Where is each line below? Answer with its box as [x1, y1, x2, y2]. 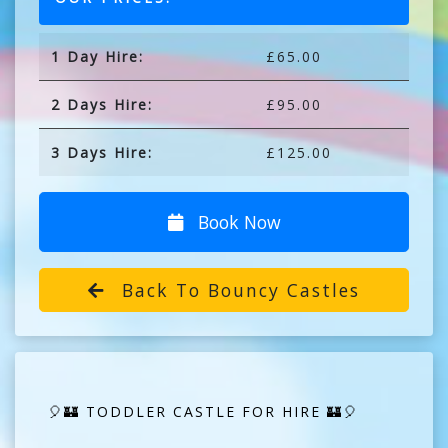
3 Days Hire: [51, 142, 153, 162]
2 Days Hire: [51, 94, 153, 114]
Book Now [192, 209, 281, 234]
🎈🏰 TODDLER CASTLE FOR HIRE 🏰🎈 [48, 401, 359, 421]
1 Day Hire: [51, 46, 144, 66]
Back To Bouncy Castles [115, 277, 360, 302]
